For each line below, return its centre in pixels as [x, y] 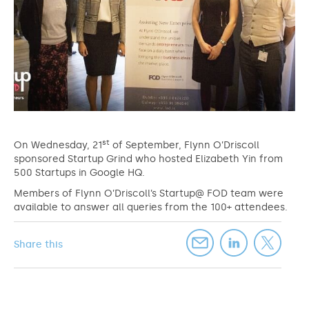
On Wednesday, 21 [58, 145]
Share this [38, 245]
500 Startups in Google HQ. [79, 173]
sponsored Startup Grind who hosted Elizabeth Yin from [148, 159]
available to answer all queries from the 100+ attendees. [151, 207]
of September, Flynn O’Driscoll [185, 145]
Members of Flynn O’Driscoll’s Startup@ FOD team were [149, 193]
